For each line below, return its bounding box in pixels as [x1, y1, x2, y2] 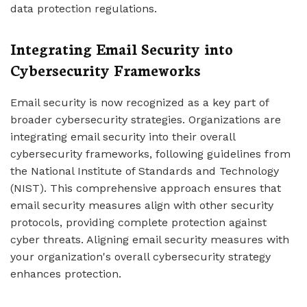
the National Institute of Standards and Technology [10, 164, 279, 177]
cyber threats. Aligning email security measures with [10, 233, 289, 246]
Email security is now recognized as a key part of [10, 96, 269, 109]
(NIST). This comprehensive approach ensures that [10, 182, 281, 195]
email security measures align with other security [10, 199, 273, 212]
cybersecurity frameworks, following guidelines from [10, 147, 291, 160]
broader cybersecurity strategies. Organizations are [10, 113, 281, 126]
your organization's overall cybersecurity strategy [10, 250, 271, 263]
